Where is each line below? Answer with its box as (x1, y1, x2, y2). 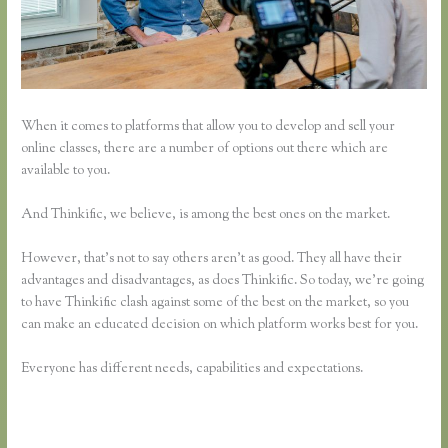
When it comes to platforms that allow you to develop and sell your (21, 117, 396, 138)
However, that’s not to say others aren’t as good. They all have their (21, 249, 403, 270)
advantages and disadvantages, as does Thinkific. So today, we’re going (21, 271, 425, 292)
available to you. (21, 161, 111, 182)
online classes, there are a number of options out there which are (21, 139, 389, 160)
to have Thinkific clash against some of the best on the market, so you (21, 293, 410, 314)
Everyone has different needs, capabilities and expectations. (21, 359, 364, 380)
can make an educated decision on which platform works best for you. (21, 315, 419, 336)
